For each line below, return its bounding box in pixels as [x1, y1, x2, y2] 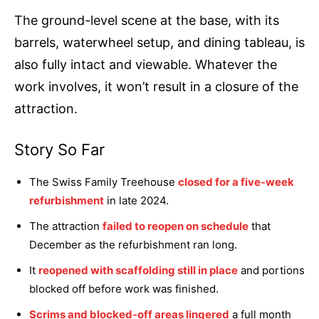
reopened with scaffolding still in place [38, 263, 238, 278]
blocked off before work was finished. [29, 282, 219, 296]
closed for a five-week [178, 175, 294, 189]
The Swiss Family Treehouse [29, 175, 178, 189]
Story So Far [14, 140, 105, 159]
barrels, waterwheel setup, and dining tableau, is [14, 35, 305, 51]
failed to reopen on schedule [103, 219, 249, 234]
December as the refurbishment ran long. [29, 238, 237, 252]
